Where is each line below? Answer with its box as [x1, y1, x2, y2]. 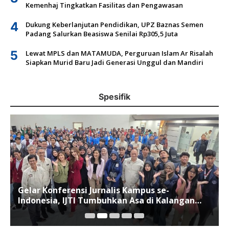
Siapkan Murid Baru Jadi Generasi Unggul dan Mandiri [26, 58, 203, 67]
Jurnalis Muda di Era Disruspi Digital [18, 204, 163, 216]
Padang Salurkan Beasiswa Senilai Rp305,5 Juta [26, 29, 178, 39]
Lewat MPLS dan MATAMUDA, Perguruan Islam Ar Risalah [26, 49, 213, 58]
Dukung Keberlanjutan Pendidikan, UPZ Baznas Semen [26, 20, 203, 30]
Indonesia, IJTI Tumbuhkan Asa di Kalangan [18, 194, 195, 206]
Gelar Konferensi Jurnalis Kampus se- [18, 184, 169, 196]
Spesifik [99, 91, 130, 102]
